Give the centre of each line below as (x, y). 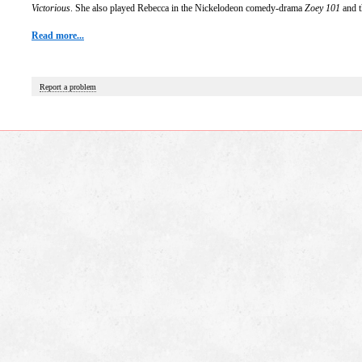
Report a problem (68, 87)
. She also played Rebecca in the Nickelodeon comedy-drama (187, 8)
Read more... (58, 36)
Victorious (51, 8)
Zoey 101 (322, 8)
